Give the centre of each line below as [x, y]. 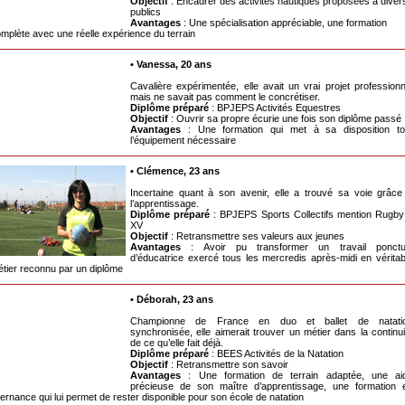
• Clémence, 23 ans [175, 171]
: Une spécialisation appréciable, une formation [284, 23]
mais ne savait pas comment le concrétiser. [225, 97]
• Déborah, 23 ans [172, 300]
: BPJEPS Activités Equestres [275, 108]
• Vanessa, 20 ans [171, 65]
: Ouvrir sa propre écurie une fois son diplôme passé [286, 119]
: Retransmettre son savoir [230, 365]
